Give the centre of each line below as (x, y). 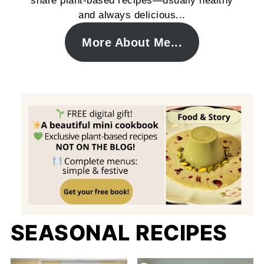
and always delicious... (132, 15)
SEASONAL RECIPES (119, 233)
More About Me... (132, 42)
